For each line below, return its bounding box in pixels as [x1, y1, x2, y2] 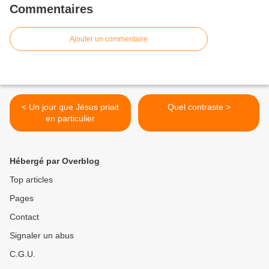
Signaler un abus [10, 231, 74, 241]
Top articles [10, 175, 53, 185]
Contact [10, 212, 39, 222]
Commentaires [10, 2, 93, 16]
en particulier [46, 113, 95, 124]
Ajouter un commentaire [70, 35, 148, 44]
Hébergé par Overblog [10, 156, 100, 166]
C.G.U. [10, 249, 35, 259]
